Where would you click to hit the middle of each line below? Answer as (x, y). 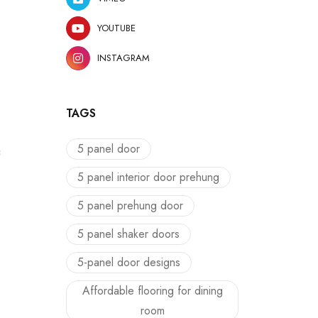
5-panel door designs (129, 262)
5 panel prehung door (130, 205)
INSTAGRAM (124, 58)
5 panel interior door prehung (148, 177)
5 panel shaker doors (128, 234)
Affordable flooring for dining (152, 291)
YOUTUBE (116, 28)
